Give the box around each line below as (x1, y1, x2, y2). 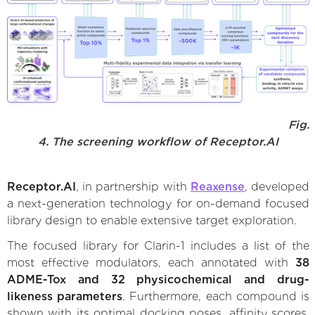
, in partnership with (76, 180, 191, 194)
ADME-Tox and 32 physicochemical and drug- (7, 273, 309, 287)
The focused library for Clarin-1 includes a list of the (7, 239, 309, 253)
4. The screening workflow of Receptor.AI (38, 135, 278, 149)
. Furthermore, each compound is (122, 290, 310, 304)
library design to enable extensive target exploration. (7, 214, 297, 228)
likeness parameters (7, 290, 123, 304)
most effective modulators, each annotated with (7, 256, 295, 270)
